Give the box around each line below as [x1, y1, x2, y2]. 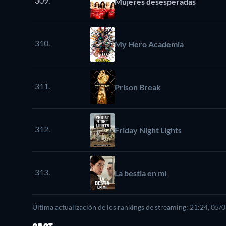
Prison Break [115, 82, 161, 92]
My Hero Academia [115, 39, 184, 49]
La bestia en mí [115, 167, 166, 178]
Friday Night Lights [115, 125, 182, 135]
